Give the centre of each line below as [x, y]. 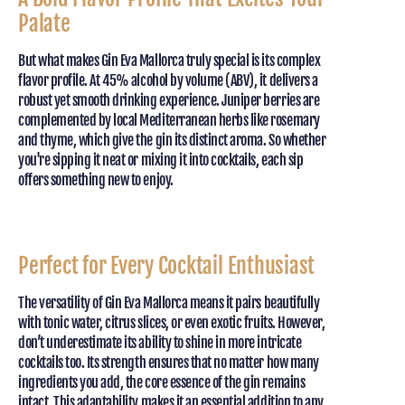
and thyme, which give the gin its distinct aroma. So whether [172, 141]
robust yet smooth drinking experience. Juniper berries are [169, 101]
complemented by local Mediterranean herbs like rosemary [169, 121]
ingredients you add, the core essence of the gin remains [162, 383]
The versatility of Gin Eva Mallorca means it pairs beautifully [169, 303]
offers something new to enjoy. [96, 180]
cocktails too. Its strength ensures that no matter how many [169, 363]
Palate [44, 24]
